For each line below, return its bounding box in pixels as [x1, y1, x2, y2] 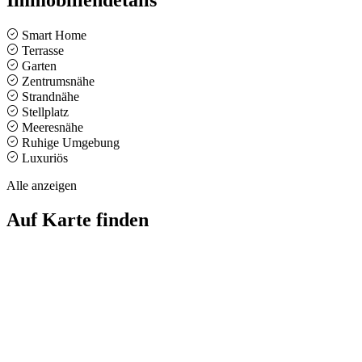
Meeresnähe [19, 120, 83, 134]
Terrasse [19, 43, 64, 57]
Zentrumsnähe [19, 74, 95, 88]
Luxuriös [19, 150, 68, 165]
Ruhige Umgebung [19, 135, 120, 149]
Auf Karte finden [6, 208, 149, 230]
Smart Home [19, 27, 86, 42]
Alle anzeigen [6, 178, 77, 192]
